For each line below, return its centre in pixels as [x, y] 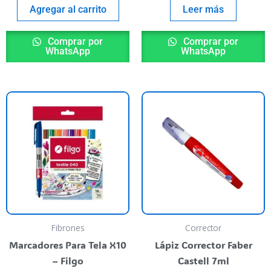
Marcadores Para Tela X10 [68, 245]
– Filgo [68, 261]
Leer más [203, 10]
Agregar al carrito [68, 10]
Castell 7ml [203, 261]
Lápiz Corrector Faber [203, 245]
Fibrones [68, 228]
